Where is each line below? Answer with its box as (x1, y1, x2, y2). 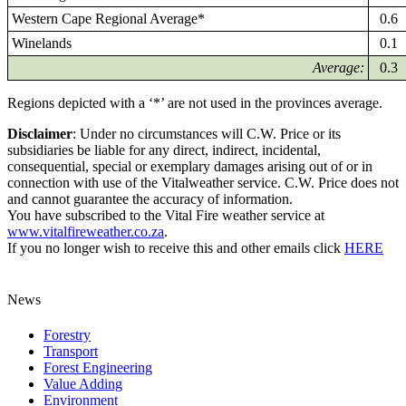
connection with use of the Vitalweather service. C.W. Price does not (7, 174, 399, 190)
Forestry (43, 327, 91, 343)
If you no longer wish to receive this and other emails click (7, 239, 344, 256)
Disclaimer (7, 125, 72, 141)
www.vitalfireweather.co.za (7, 223, 164, 239)
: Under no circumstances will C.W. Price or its (72, 125, 341, 141)
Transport (43, 343, 98, 360)
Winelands (12, 34, 72, 51)
